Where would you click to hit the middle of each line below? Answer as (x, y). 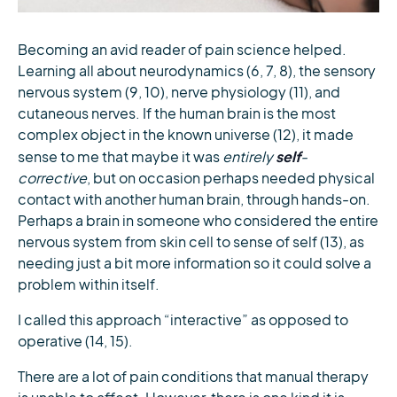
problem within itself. (89, 284)
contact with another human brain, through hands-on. (194, 199)
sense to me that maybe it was (120, 157)
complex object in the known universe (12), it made (186, 135)
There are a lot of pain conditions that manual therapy (193, 377)
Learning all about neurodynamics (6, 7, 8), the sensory (197, 71)
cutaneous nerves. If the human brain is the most (177, 113)
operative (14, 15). (75, 341)
